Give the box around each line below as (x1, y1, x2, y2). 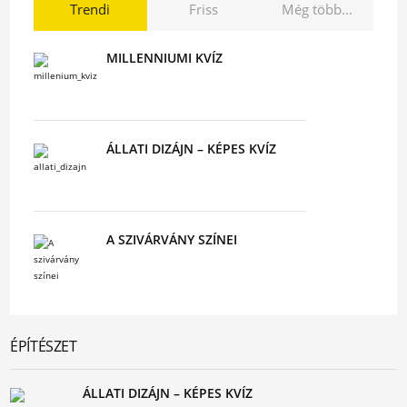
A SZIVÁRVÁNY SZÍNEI (105, 231, 237, 248)
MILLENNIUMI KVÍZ (105, 49, 223, 66)
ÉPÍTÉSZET (10, 336, 77, 356)
